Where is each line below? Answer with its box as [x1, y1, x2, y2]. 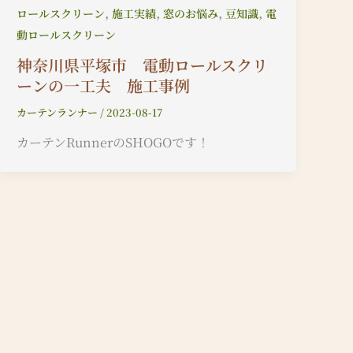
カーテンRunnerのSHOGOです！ [17, 133, 210, 152]
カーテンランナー [17, 104, 101, 120]
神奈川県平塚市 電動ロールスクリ [17, 53, 269, 76]
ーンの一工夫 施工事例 [17, 73, 191, 97]
